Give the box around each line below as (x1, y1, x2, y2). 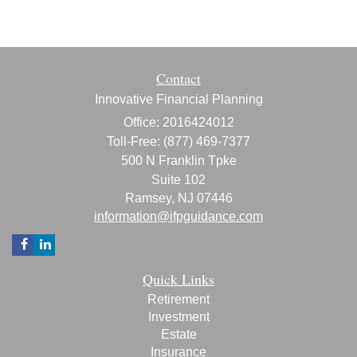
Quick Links (143, 269, 214, 288)
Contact (156, 68, 201, 88)
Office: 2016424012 (123, 115, 234, 129)
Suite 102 (151, 172, 206, 186)
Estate (160, 327, 197, 341)
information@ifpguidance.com (94, 209, 263, 223)
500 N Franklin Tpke (120, 153, 237, 167)
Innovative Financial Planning (94, 92, 263, 106)
